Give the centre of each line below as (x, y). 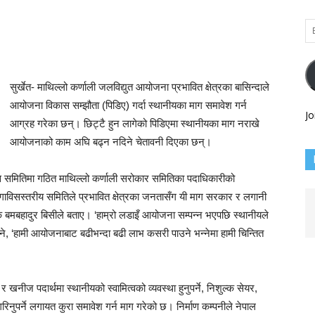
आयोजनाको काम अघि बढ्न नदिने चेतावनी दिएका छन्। (111, 142)
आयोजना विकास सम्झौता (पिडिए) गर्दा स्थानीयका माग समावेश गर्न (128, 105)
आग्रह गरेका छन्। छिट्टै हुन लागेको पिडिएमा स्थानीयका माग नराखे (135, 123)
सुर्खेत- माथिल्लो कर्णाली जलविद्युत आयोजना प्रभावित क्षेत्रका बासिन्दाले (140, 87)
